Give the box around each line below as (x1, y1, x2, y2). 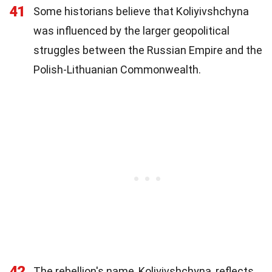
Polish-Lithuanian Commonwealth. (33, 63, 201, 76)
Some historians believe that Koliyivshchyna (33, 4, 249, 18)
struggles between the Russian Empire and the (33, 43, 262, 56)
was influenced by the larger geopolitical (33, 24, 229, 37)
